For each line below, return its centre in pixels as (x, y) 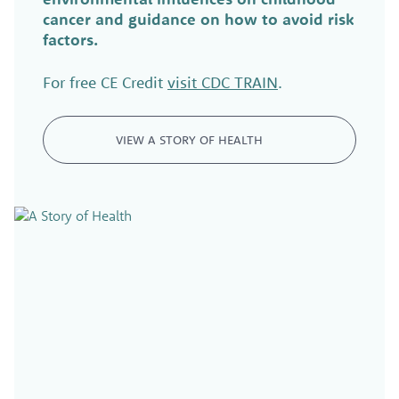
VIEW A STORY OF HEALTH (189, 139)
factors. (70, 39)
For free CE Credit (105, 83)
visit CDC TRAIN (223, 83)
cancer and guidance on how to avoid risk (198, 19)
